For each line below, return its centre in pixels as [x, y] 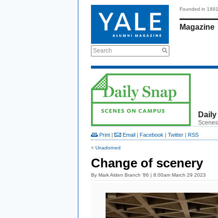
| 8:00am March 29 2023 [177, 175]
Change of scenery [147, 163]
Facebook [152, 135]
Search [102, 51]
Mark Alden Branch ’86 [124, 175]
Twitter [176, 135]
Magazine [197, 27]
